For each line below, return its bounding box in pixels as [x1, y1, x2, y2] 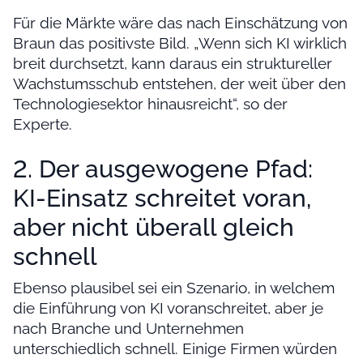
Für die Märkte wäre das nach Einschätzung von [13, 14, 348, 32]
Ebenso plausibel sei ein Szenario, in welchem [13, 279, 335, 297]
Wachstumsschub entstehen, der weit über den [13, 75, 346, 93]
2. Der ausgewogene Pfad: [13, 155, 313, 184]
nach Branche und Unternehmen [13, 319, 244, 338]
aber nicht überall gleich [13, 213, 294, 242]
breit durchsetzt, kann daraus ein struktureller [13, 54, 332, 73]
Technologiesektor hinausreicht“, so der [13, 95, 288, 113]
